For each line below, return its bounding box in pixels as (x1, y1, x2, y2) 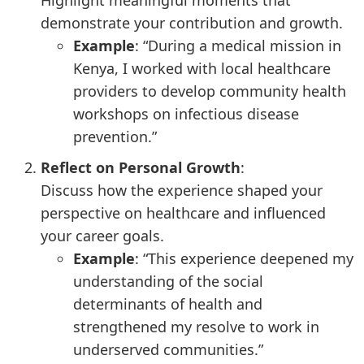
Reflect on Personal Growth (41, 158, 240, 177)
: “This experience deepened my (135, 249, 353, 268)
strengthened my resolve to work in (73, 317, 319, 336)
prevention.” (73, 127, 157, 146)
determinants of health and (73, 294, 262, 314)
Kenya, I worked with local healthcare (73, 58, 331, 78)
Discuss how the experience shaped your (41, 180, 323, 200)
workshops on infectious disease (73, 104, 299, 123)
